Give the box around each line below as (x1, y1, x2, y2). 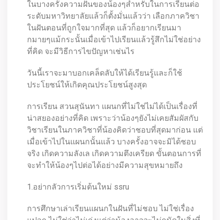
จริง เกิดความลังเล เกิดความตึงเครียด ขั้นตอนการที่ (27, 149, 201, 158)
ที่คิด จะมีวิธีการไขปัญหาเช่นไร (27, 47, 135, 56)
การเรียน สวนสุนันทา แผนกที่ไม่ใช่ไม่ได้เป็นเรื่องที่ (27, 102, 197, 111)
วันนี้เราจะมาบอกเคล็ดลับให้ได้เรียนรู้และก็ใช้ (27, 68, 182, 78)
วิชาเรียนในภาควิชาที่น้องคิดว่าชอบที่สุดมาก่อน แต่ (27, 125, 203, 135)
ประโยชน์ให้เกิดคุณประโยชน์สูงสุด (27, 80, 147, 89)
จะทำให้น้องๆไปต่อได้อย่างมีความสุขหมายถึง (27, 161, 183, 170)
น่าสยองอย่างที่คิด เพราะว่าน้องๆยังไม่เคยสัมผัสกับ (27, 113, 198, 123)
